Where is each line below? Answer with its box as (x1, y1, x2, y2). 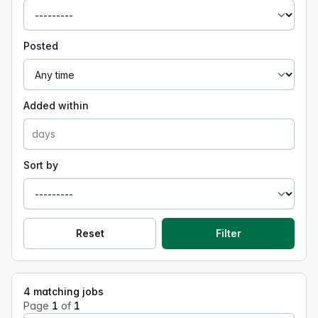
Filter (215, 227, 241, 239)
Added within (23, 99, 89, 111)
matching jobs (31, 285, 104, 297)
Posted (23, 40, 58, 52)
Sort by (23, 159, 58, 171)
